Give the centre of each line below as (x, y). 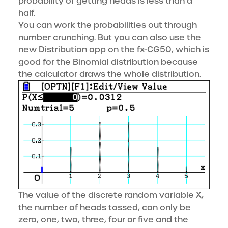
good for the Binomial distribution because (108, 62)
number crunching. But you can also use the (110, 37)
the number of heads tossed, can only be (105, 208)
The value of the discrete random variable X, (111, 195)
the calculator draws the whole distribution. (110, 74)
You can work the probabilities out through (108, 25)
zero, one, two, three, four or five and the (103, 220)
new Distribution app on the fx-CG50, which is (114, 50)
